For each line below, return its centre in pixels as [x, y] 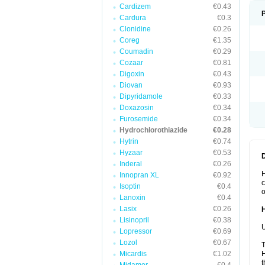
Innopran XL [139, 175]
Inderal [131, 164]
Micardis [133, 254]
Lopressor [136, 231]
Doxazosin [137, 108]
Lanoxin [132, 198]
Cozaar [131, 63]
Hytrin [129, 141]
